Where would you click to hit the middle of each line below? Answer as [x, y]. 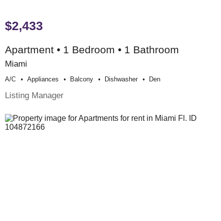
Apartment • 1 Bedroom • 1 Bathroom [92, 49]
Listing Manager [34, 95]
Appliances [43, 79]
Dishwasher [121, 79]
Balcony [82, 79]
